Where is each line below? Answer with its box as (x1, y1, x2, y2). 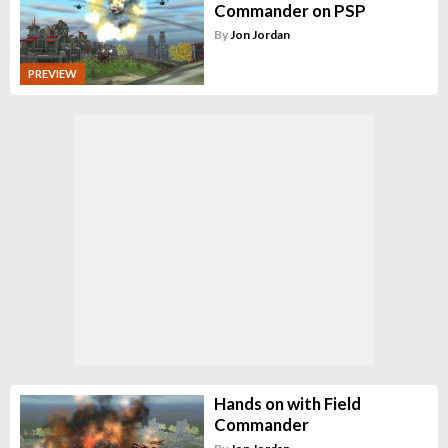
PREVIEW (28, 67, 77, 80)
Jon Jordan (229, 27, 290, 43)
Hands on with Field (213, 393, 361, 414)
